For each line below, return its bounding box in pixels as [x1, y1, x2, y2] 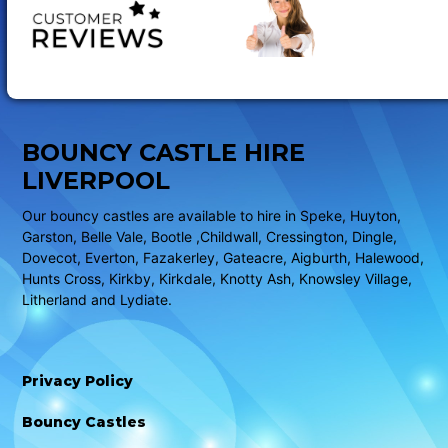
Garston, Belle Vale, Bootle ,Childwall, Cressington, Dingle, [22, 228, 397, 246]
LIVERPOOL [22, 166, 170, 196]
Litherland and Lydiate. [22, 291, 172, 309]
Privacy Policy [22, 372, 133, 391]
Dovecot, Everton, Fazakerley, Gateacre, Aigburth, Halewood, [22, 249, 424, 267]
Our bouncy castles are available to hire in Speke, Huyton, [22, 207, 401, 225]
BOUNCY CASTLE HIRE [22, 138, 305, 168]
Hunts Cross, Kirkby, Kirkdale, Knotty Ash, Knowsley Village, [22, 270, 412, 288]
